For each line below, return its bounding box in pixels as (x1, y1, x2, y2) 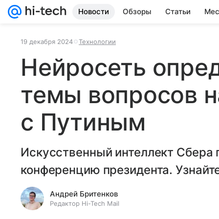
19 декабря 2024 (21, 38, 73, 45)
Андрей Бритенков (50, 189, 118, 198)
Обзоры (123, 7, 152, 16)
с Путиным (21, 108, 146, 136)
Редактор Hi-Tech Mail (50, 199, 119, 207)
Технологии (79, 38, 116, 45)
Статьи (165, 7, 191, 16)
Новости (78, 7, 109, 16)
